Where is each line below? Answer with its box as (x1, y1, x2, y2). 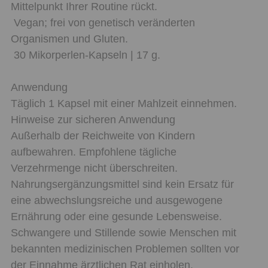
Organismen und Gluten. (11, 32, 128, 45)
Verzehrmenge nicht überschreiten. (11, 162, 178, 174)
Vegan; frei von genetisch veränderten (11, 16, 195, 29)
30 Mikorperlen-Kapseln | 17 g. (11, 48, 160, 61)
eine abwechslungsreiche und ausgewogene (11, 194, 223, 206)
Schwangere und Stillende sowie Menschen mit (11, 226, 236, 239)
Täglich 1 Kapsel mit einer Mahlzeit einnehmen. (11, 97, 237, 109)
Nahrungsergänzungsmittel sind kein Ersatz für (11, 178, 234, 190)
